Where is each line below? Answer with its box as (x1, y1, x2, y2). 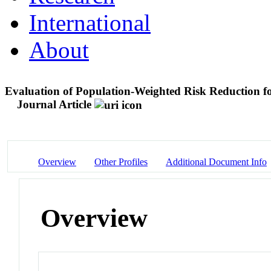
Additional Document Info (166, 156, 267, 167)
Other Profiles (94, 156, 148, 167)
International (29, 9, 151, 36)
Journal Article (17, 97, 91, 111)
